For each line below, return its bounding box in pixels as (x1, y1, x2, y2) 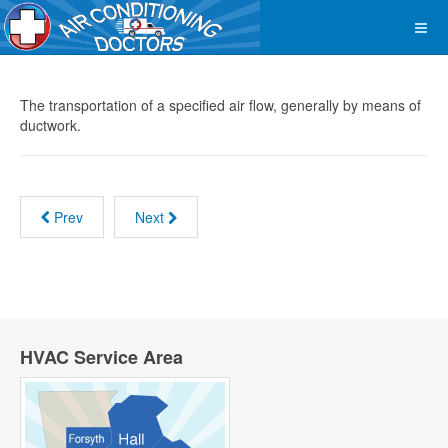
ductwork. (20, 115, 81, 135)
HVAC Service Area (20, 344, 183, 370)
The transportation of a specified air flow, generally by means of (20, 95, 421, 115)
